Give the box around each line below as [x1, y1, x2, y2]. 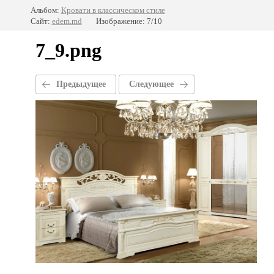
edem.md [51, 17, 82, 26]
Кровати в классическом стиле [61, 6, 165, 15]
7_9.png [35, 39, 102, 61]
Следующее [128, 80, 174, 89]
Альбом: [30, 6, 59, 15]
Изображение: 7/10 [95, 17, 162, 26]
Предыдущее [56, 80, 106, 89]
